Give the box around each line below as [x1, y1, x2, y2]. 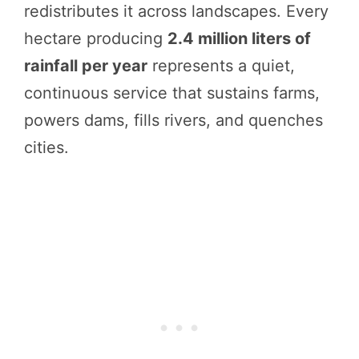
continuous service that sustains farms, [24, 83, 320, 103]
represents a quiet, [147, 55, 295, 75]
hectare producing [24, 28, 167, 48]
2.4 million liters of [167, 28, 311, 48]
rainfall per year [24, 55, 147, 75]
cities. [24, 137, 69, 157]
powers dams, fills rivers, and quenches [24, 110, 323, 130]
